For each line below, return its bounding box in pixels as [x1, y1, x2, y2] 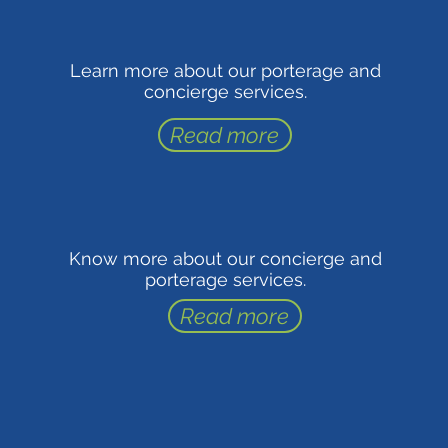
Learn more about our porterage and [70, 60, 382, 81]
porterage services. [145, 269, 307, 290]
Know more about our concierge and [69, 248, 383, 269]
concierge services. [144, 81, 308, 102]
